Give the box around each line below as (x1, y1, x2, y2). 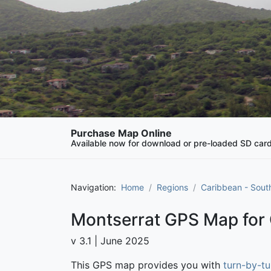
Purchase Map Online (71, 126, 172, 139)
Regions (157, 181, 188, 192)
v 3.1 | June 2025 (71, 234, 149, 247)
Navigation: (71, 181, 121, 192)
